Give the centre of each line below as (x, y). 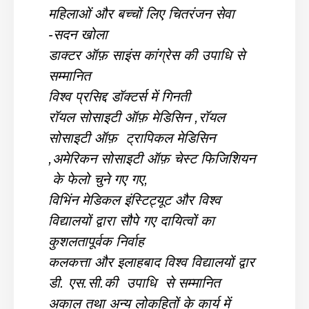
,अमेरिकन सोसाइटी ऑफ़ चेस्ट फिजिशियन (152, 158)
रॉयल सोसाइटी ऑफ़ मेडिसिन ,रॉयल (137, 117)
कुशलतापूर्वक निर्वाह (96, 241)
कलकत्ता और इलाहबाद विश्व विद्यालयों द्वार (151, 262)
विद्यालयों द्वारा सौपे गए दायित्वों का (131, 220)
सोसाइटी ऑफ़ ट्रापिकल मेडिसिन (132, 138)
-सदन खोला (78, 34)
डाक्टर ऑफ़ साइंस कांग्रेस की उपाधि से (147, 55)
